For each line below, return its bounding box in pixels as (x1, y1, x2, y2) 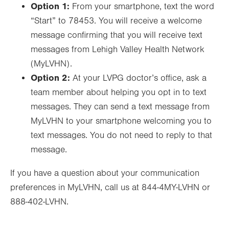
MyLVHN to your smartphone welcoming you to (31, 116, 212, 127)
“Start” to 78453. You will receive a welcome (31, 16, 202, 27)
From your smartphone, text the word (70, 2, 214, 12)
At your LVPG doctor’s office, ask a (70, 73, 207, 84)
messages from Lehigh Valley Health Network (31, 44, 204, 55)
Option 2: (31, 73, 70, 84)
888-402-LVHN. (10, 197, 68, 208)
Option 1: (31, 1, 70, 12)
